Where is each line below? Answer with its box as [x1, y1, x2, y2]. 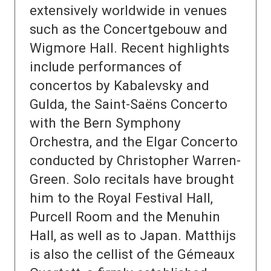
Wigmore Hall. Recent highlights [30, 40, 229, 56]
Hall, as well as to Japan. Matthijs [30, 227, 236, 244]
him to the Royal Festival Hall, [30, 190, 213, 206]
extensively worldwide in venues [30, 2, 227, 19]
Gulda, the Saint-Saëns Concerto [30, 96, 227, 113]
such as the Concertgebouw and [30, 21, 227, 38]
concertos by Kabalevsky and [30, 77, 209, 94]
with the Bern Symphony [30, 115, 181, 131]
